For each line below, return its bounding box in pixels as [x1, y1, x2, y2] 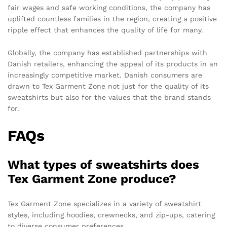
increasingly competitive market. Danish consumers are [8, 71, 202, 80]
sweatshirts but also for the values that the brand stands [8, 93, 211, 102]
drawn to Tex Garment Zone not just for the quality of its [8, 82, 209, 91]
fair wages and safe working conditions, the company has [8, 3, 210, 12]
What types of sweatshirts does [8, 158, 199, 172]
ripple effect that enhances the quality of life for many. [8, 25, 203, 34]
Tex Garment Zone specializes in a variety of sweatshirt [8, 200, 201, 208]
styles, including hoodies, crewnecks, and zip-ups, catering [8, 211, 215, 219]
